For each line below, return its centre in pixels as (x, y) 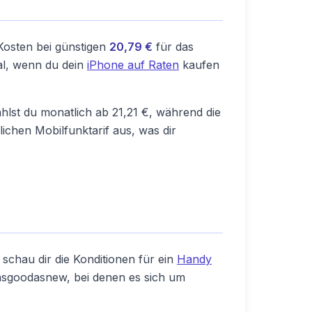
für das (173, 47)
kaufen (199, 65)
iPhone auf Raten (133, 65)
